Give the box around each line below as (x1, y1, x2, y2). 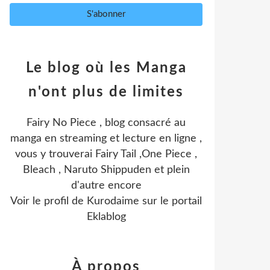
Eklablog (86, 212, 126, 222)
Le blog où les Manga (25, 61, 187, 75)
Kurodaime (87, 196, 139, 207)
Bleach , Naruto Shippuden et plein (22, 165, 190, 175)
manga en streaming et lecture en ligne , (10, 133, 202, 144)
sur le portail (139, 196, 202, 207)
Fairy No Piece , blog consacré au (27, 118, 186, 128)
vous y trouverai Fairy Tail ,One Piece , (15, 149, 197, 160)
